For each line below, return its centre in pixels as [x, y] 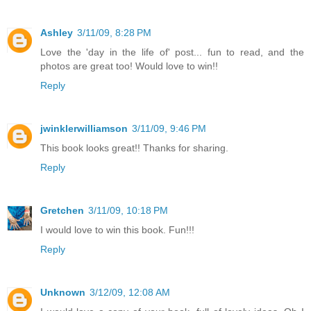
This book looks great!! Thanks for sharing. [134, 148]
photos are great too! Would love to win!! [129, 66]
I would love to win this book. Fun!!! [117, 229]
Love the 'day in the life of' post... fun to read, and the [172, 52]
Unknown [63, 292]
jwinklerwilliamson [84, 128]
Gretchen [62, 210]
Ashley [57, 32]
